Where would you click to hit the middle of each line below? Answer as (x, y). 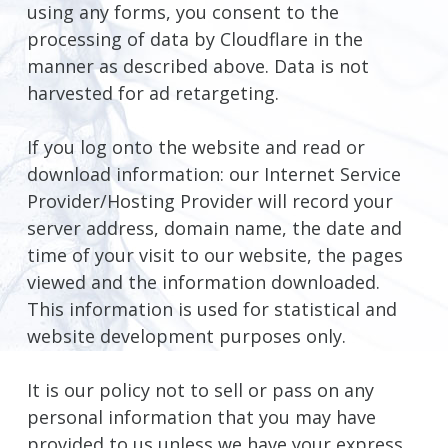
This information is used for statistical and (211, 309)
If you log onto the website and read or (195, 147)
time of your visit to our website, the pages (214, 255)
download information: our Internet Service (213, 174)
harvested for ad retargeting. (152, 93)
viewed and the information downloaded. (203, 282)
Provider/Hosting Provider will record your (209, 201)
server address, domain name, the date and (214, 228)
